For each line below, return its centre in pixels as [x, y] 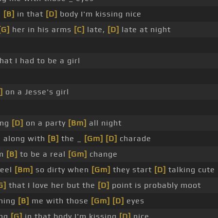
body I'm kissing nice [100, 14]
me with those [60, 201]
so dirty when [62, 170]
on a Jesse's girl [36, 92]
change [102, 154]
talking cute [191, 170]
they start [132, 170]
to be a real [43, 154]
